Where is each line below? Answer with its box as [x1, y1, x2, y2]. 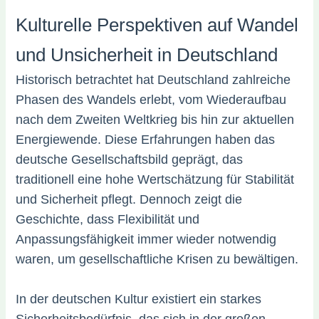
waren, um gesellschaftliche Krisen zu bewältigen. [16, 252, 299, 267]
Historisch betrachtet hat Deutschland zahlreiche [16, 73, 291, 88]
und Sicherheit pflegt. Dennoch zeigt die [16, 192, 243, 207]
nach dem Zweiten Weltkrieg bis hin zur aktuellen [16, 113, 295, 127]
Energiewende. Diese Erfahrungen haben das [16, 132, 276, 147]
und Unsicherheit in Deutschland [16, 44, 278, 66]
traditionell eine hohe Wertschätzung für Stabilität [16, 172, 295, 187]
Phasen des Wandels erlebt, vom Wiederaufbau [16, 93, 287, 108]
